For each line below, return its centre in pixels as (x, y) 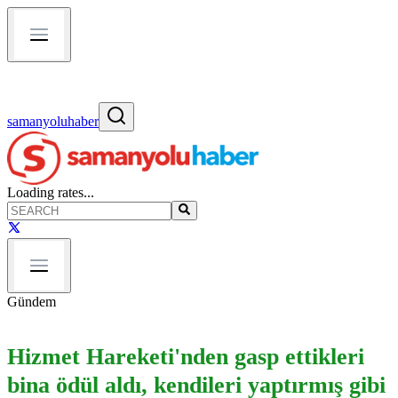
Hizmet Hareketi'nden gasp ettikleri (186, 356)
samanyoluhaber (53, 121)
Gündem (32, 302)
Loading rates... (51, 192)
